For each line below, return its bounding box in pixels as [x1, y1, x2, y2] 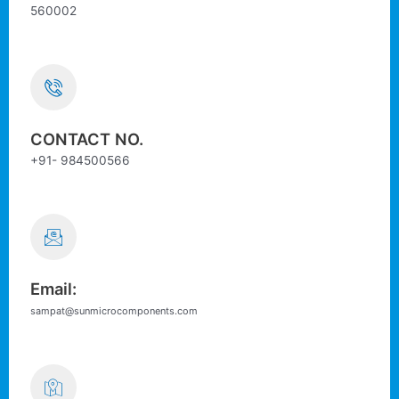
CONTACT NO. [30, 129, 143, 149]
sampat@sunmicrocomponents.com [30, 305, 198, 317]
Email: [30, 279, 77, 298]
